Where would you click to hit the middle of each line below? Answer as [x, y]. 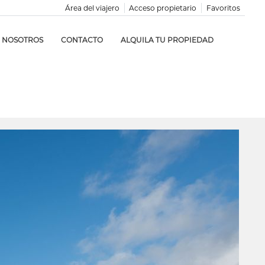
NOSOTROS [23, 40]
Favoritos [224, 8]
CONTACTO [82, 40]
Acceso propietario [163, 8]
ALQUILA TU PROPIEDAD [167, 40]
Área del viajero [93, 8]
